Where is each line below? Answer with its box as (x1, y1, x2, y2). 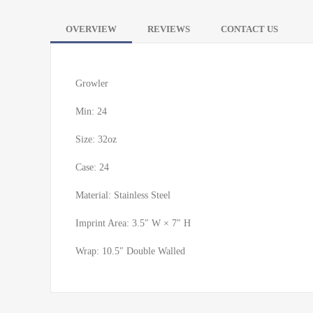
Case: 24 (75, 162, 109, 173)
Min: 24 (75, 106, 107, 117)
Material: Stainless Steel (75, 190, 170, 201)
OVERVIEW (66, 24, 117, 34)
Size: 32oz (75, 134, 117, 145)
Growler (75, 78, 108, 89)
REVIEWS (147, 24, 190, 34)
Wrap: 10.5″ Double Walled (75, 246, 185, 256)
